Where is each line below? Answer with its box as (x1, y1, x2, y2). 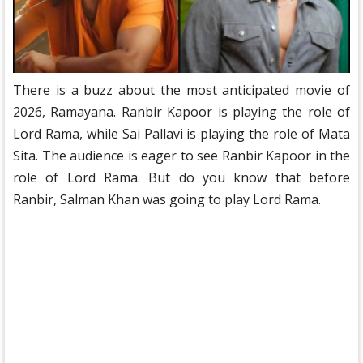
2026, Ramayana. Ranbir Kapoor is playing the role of (13, 103, 350, 121)
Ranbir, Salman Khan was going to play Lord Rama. (13, 190, 321, 208)
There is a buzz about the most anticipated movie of (13, 81, 350, 99)
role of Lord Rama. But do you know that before (13, 169, 350, 186)
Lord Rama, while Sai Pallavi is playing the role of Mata (13, 125, 350, 143)
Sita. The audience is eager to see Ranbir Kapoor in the (13, 147, 350, 164)
